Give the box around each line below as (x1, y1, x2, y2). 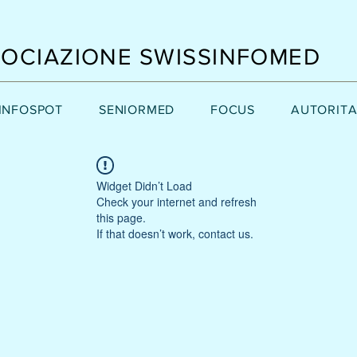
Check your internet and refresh (96, 194, 257, 210)
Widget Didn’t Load (96, 178, 192, 194)
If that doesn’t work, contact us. (96, 226, 253, 241)
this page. (96, 210, 146, 226)
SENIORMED (98, 103, 175, 116)
